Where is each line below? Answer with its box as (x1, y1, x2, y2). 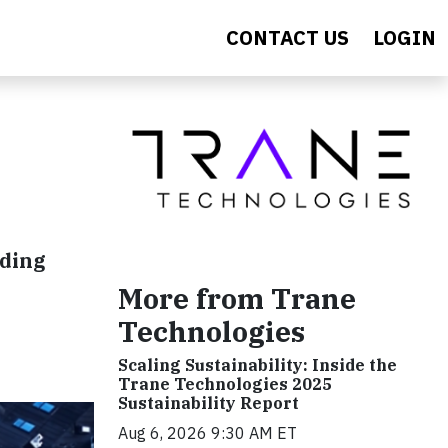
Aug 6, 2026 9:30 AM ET (118, 423, 297, 444)
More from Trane (118, 280, 356, 318)
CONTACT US (226, 24, 349, 51)
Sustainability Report (118, 393, 299, 414)
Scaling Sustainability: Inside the (118, 355, 397, 376)
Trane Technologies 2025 (118, 374, 332, 395)
